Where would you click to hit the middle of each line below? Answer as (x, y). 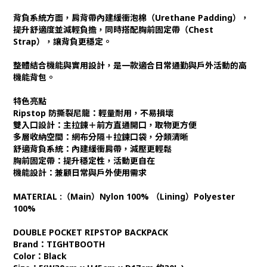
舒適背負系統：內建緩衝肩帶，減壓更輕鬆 (92, 149)
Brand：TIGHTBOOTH (59, 244)
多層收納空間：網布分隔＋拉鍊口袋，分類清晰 (101, 137)
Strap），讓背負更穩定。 (62, 41)
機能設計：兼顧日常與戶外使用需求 (80, 173)
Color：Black (40, 256)
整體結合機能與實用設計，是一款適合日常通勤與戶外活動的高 (130, 65)
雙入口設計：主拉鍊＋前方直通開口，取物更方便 (105, 125)
